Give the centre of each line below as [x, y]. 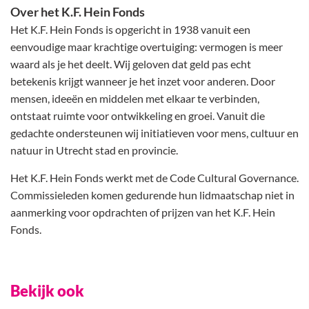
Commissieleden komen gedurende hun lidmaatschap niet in [152, 195]
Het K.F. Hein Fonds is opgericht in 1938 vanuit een [130, 29]
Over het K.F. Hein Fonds [79, 12]
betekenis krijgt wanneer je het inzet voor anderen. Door [143, 81]
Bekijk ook [47, 291]
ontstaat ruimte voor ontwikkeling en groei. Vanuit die [138, 116]
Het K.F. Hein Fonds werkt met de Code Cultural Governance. [154, 178]
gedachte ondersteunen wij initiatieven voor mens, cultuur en [154, 133]
